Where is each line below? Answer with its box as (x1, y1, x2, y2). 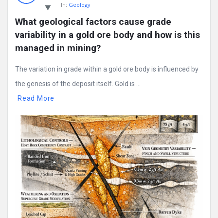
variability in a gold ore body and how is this (15, 29, 200, 41)
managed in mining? (15, 42, 101, 54)
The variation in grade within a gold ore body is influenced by (15, 65, 199, 73)
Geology (69, 1, 91, 9)
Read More (18, 94, 55, 103)
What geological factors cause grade (15, 16, 171, 28)
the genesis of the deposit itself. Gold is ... (15, 80, 141, 88)
